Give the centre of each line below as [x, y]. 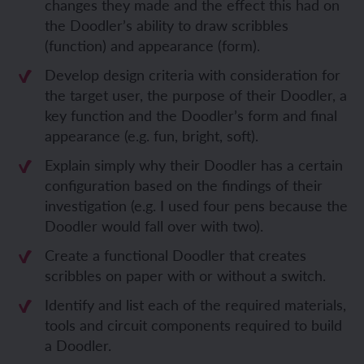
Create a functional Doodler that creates [175, 255]
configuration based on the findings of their [184, 185]
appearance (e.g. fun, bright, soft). [152, 135]
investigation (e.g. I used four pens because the [196, 205]
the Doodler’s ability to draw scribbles [167, 25]
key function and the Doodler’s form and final [191, 115]
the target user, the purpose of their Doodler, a [196, 95]
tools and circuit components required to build [193, 325]
